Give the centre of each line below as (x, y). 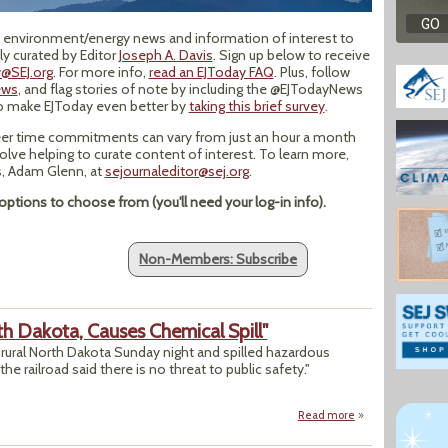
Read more (326, 414)
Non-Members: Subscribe (218, 258)
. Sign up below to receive (291, 54)
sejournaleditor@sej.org (176, 170)
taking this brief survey (256, 105)
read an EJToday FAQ (211, 71)
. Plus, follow (311, 71)
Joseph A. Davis (165, 54)
